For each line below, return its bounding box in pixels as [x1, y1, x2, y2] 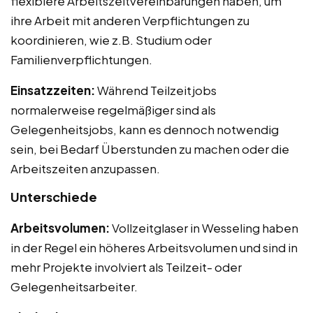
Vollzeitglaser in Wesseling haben [110, 219, 298, 235]
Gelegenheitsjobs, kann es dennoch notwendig [10, 121, 279, 137]
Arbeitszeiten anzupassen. [10, 160, 160, 176]
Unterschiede [10, 188, 97, 205]
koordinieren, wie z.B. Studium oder [10, 31, 212, 48]
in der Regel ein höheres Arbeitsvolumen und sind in [10, 239, 298, 255]
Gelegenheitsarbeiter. [10, 278, 138, 294]
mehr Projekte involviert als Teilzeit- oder [10, 259, 242, 275]
